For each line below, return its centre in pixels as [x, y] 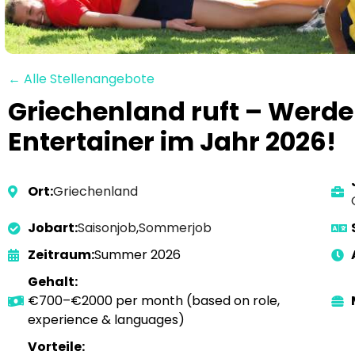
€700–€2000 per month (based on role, [154, 301]
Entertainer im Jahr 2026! [172, 141]
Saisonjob [107, 228]
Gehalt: [53, 282]
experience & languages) [106, 320]
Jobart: [53, 228]
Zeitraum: [61, 255]
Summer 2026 [137, 255]
